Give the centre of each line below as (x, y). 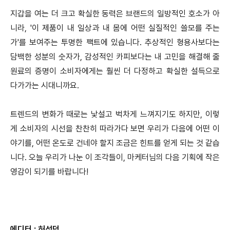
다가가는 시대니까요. (45, 85)
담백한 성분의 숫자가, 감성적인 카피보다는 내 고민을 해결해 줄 (115, 56)
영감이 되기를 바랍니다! (49, 171)
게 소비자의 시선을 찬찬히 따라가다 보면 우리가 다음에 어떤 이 (115, 128)
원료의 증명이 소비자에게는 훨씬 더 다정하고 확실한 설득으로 (115, 71)
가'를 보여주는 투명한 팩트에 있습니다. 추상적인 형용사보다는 (115, 42)
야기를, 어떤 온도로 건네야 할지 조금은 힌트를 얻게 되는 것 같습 (115, 143)
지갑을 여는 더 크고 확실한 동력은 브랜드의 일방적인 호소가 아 (115, 13)
